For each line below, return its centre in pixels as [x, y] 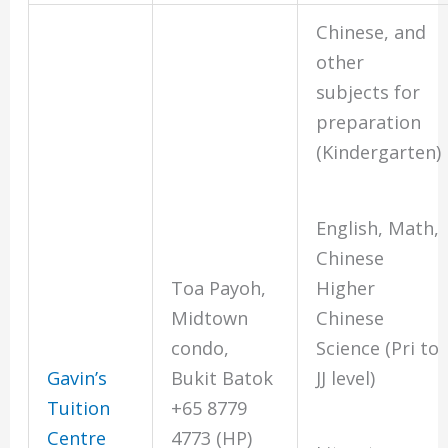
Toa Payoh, [219, 288]
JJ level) [346, 377]
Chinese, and [371, 32]
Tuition [79, 408]
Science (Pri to [378, 347]
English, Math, [378, 227]
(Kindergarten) [379, 152]
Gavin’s [77, 378]
